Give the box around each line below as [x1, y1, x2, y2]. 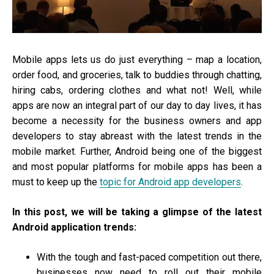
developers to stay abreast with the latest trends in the [12, 130, 262, 143]
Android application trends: [12, 221, 136, 234]
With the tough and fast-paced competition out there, [37, 251, 262, 264]
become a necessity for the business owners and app [12, 115, 262, 127]
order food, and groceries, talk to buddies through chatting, [12, 69, 262, 81]
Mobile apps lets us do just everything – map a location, [12, 54, 262, 66]
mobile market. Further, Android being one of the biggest [12, 146, 262, 158]
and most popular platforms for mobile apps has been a [12, 161, 262, 173]
